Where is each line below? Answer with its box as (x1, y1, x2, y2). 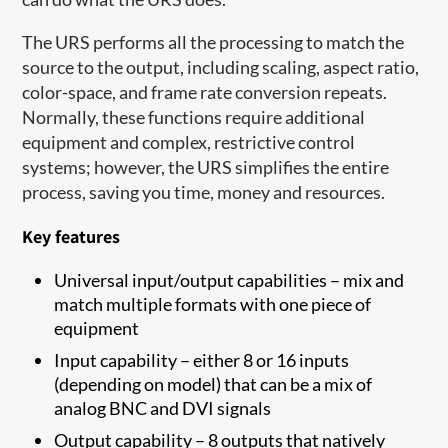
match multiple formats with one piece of (54, 292, 372, 315)
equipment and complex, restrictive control (22, 130, 356, 153)
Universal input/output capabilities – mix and (54, 268, 405, 291)
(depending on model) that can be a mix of (54, 372, 373, 395)
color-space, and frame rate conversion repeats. (22, 80, 388, 103)
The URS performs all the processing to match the (22, 30, 405, 53)
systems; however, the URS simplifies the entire (22, 155, 390, 178)
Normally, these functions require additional (22, 105, 366, 128)
